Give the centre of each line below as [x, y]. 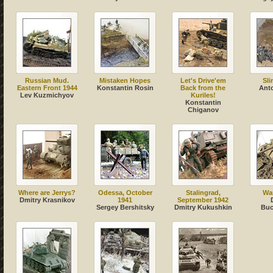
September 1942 [203, 200]
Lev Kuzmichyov [47, 95]
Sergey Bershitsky [125, 207]
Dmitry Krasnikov [47, 200]
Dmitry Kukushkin [203, 207]
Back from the [203, 88]
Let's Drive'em [203, 81]
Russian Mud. [47, 81]
